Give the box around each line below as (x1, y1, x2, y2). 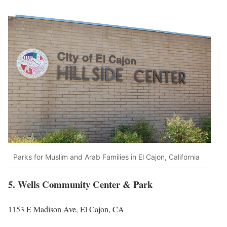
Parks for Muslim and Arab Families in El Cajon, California (13, 153, 200, 162)
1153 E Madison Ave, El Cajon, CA (8, 203, 124, 214)
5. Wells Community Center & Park (8, 177, 153, 191)
